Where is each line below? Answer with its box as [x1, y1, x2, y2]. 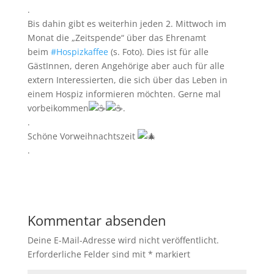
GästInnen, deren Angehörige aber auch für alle [27, 60, 224, 72]
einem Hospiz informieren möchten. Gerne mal [27, 88, 221, 100]
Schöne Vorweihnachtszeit [27, 130, 138, 143]
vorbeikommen [27, 102, 89, 114]
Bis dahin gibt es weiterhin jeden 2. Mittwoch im [27, 18, 226, 30]
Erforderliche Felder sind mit [27, 248, 148, 261]
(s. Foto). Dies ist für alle [108, 46, 209, 58]
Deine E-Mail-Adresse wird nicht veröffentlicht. [27, 234, 219, 246]
